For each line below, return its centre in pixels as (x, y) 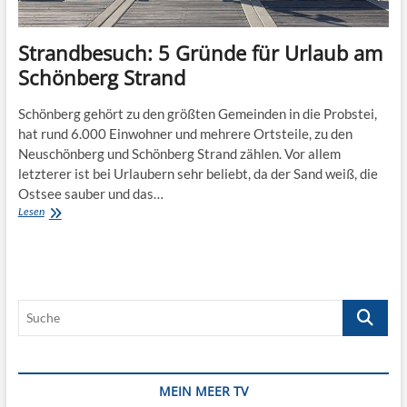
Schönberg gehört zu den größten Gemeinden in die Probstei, (197, 113)
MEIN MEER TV (203, 391)
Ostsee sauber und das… (90, 193)
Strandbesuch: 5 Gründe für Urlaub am (200, 52)
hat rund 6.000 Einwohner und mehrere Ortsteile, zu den (185, 133)
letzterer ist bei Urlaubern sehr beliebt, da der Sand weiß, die (198, 173)
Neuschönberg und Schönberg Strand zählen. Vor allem (179, 153)
